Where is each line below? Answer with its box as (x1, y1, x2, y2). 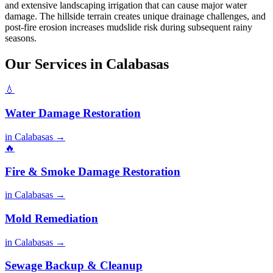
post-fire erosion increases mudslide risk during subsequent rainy (5, 21, 252, 32)
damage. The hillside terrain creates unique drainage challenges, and (5, 10, 266, 21)
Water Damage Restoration (5, 107, 141, 120)
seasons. (5, 32, 37, 43)
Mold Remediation (5, 212, 98, 225)
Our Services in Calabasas (5, 55, 169, 72)
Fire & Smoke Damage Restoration (5, 165, 180, 178)
